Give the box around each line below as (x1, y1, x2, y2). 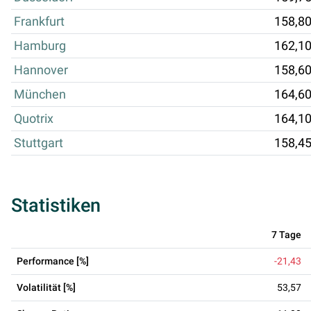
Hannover (14, 62, 68, 77)
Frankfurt (14, 14, 65, 28)
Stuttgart (14, 135, 63, 150)
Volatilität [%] (17, 281, 76, 293)
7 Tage (271, 228, 301, 240)
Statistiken (11, 194, 101, 217)
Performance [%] (17, 255, 89, 267)
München (14, 87, 66, 101)
